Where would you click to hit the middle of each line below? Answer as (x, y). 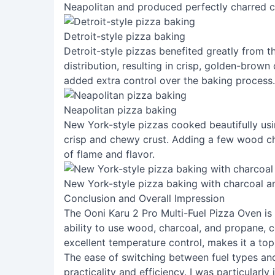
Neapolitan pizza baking (120, 110)
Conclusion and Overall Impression (144, 198)
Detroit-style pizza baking (125, 36)
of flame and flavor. (109, 154)
